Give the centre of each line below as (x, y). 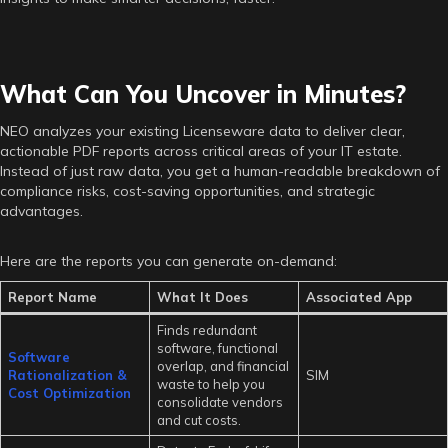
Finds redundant (206, 329)
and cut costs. (198, 419)
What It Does (202, 296)
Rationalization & (67, 374)
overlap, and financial (222, 365)
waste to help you (210, 383)
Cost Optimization (69, 392)
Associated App (358, 296)
